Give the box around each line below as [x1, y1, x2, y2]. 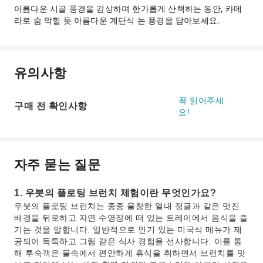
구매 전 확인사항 [14, 100, 87, 111]
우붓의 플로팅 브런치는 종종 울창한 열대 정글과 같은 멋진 [14, 201, 240, 211]
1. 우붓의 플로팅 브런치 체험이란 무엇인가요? [14, 187, 216, 198]
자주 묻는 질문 [14, 154, 101, 173]
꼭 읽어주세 [178, 95, 224, 105]
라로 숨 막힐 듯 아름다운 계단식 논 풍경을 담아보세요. [14, 14, 220, 26]
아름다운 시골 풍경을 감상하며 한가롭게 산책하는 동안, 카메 [14, 2, 242, 14]
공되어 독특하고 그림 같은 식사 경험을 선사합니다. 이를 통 [14, 236, 242, 246]
